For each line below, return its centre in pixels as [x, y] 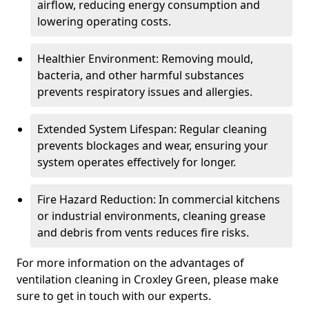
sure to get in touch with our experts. [114, 296]
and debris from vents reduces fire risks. [143, 232]
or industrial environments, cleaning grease [151, 216]
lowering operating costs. [104, 21]
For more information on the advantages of [130, 263]
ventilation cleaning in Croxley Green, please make [148, 279]
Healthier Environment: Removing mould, [145, 59]
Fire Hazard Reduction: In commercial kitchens [159, 199]
